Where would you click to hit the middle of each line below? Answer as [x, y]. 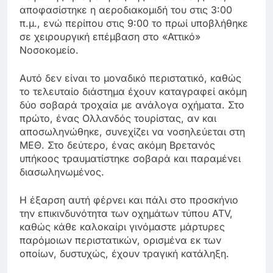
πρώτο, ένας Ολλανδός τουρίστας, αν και [118, 118]
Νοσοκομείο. [49, 50]
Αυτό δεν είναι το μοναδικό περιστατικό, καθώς [130, 78]
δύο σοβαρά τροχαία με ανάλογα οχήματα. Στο [132, 105]
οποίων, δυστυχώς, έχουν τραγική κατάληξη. [124, 253]
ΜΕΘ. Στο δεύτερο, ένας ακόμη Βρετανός [117, 145]
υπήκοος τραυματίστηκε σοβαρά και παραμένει [130, 158]
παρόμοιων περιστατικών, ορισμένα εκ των [120, 240]
